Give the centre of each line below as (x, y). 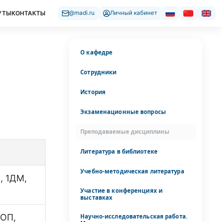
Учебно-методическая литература (132, 171)
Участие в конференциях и (121, 190)
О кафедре (97, 52)
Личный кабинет (134, 13)
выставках (97, 197)
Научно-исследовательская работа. (134, 216)
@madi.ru (82, 13)
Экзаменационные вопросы (123, 111)
